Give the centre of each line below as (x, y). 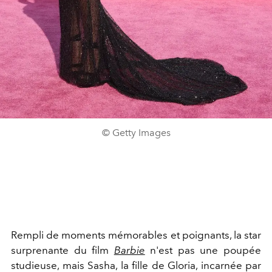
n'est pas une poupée (203, 250)
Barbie (129, 250)
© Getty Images (136, 133)
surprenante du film (63, 250)
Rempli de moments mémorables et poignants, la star (136, 235)
